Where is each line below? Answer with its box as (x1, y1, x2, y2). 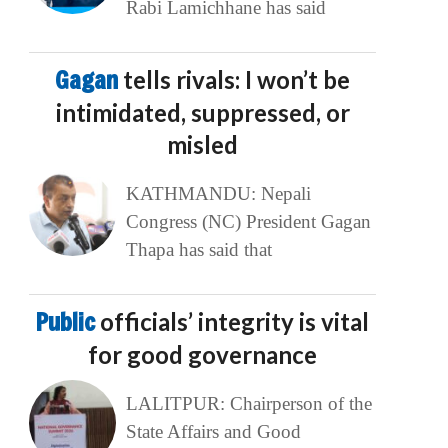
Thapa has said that (125, 239, 272, 261)
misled (167, 130, 239, 160)
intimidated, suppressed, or (55, 98, 350, 128)
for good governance (88, 340, 318, 370)
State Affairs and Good (125, 421, 301, 443)
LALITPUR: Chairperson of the (125, 393, 372, 415)
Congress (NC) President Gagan (125, 211, 371, 233)
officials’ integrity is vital (100, 307, 370, 337)
